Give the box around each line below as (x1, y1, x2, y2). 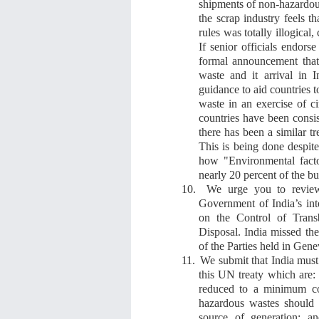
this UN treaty (199, 268, 268, 281)
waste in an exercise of (199, 97, 310, 110)
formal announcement (199, 54, 303, 67)
